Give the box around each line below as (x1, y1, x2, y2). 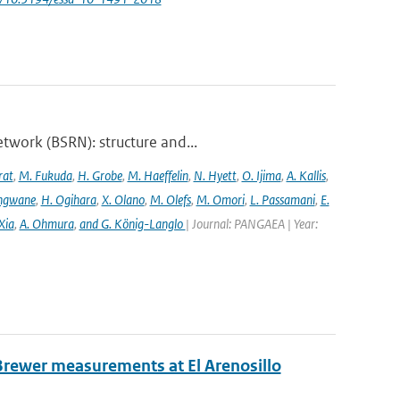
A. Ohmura (19, 215, 74, 232)
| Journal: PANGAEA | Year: (185, 215, 318, 232)
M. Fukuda (18, 167, 72, 184)
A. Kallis (286, 167, 326, 184)
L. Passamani (249, 191, 315, 208)
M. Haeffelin (127, 167, 188, 184)
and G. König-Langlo (79, 215, 186, 232)
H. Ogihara (40, 191, 96, 208)
